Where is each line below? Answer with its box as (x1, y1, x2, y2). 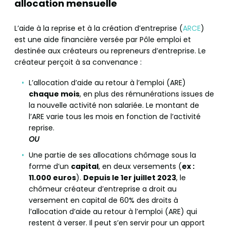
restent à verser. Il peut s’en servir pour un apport (29, 217, 205, 228)
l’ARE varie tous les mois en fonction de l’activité (29, 111, 201, 122)
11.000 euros (29, 172, 76, 183)
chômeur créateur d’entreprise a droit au (29, 183, 177, 194)
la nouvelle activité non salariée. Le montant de (29, 100, 199, 111)
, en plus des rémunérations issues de (80, 89, 214, 100)
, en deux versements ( (99, 161, 182, 171)
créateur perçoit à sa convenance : (14, 57, 142, 68)
